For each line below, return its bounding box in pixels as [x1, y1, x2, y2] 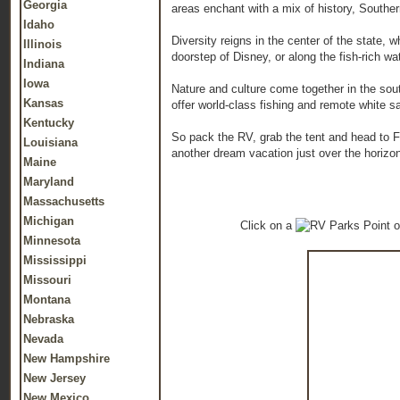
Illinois [23, 37, 62, 51]
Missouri [23, 273, 71, 287]
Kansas [23, 96, 63, 110]
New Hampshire [23, 352, 110, 365]
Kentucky [23, 116, 74, 129]
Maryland [23, 175, 74, 188]
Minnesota [23, 234, 80, 247]
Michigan [23, 214, 74, 228]
